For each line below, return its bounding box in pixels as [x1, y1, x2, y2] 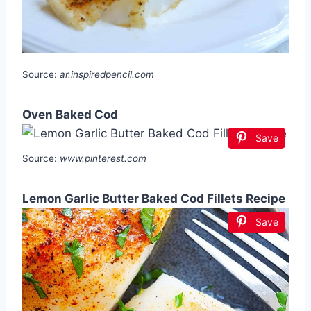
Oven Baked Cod [22, 108, 118, 122]
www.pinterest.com [60, 153, 146, 165]
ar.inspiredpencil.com [60, 69, 154, 81]
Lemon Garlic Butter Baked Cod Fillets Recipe [22, 192, 285, 206]
